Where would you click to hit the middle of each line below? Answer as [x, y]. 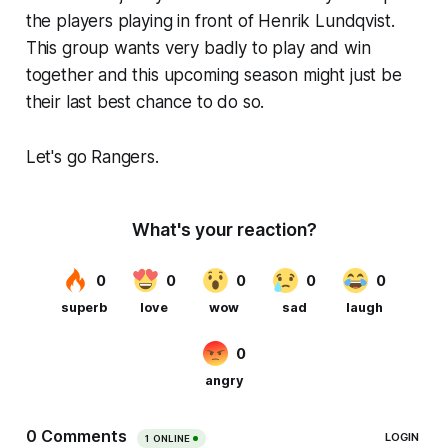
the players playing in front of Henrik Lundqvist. [210, 20]
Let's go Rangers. [92, 156]
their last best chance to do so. [145, 101]
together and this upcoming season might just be [213, 74]
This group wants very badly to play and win [198, 47]
